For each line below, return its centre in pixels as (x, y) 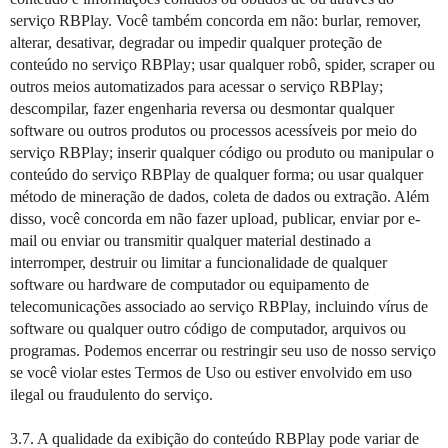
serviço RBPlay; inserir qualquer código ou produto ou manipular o (222, 152)
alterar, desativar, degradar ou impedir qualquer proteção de (196, 42)
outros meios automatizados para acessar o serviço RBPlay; (196, 86)
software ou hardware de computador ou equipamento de (189, 284)
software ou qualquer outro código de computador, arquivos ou (208, 328)
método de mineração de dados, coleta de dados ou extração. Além (219, 196)
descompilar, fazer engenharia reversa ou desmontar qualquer (202, 108)
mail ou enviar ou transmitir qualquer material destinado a (190, 240)
